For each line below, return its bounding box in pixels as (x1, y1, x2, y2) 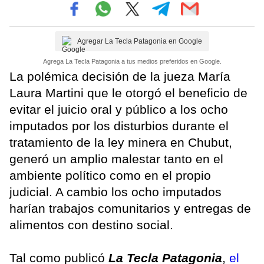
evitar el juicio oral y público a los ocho (9, 102, 228, 116)
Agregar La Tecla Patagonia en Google (77, 37, 202, 45)
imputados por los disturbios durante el (9, 118, 229, 133)
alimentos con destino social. (9, 217, 177, 232)
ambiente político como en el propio (9, 168, 211, 182)
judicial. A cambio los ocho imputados (9, 184, 222, 199)
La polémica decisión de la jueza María (9, 69, 230, 83)
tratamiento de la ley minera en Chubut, (9, 135, 232, 149)
